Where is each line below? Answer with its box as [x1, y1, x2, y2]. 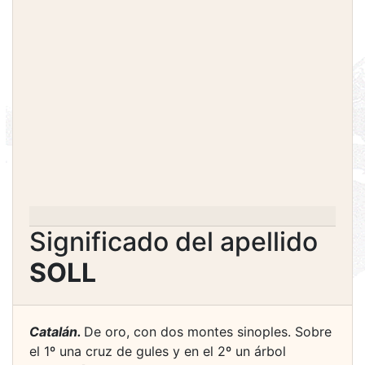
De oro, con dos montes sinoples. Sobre [84, 323, 332, 340]
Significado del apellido [29, 226, 318, 257]
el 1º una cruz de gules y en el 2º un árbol [29, 343, 286, 359]
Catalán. [29, 323, 84, 340]
